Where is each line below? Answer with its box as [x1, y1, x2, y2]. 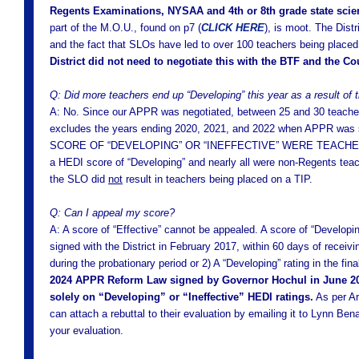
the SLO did [50, 173, 108, 185]
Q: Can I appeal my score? [50, 207, 175, 219]
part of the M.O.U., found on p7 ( [50, 22, 201, 34]
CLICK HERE [201, 22, 264, 34]
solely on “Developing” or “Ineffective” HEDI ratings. [50, 291, 313, 303]
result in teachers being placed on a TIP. [123, 173, 313, 185]
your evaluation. [50, 325, 123, 337]
